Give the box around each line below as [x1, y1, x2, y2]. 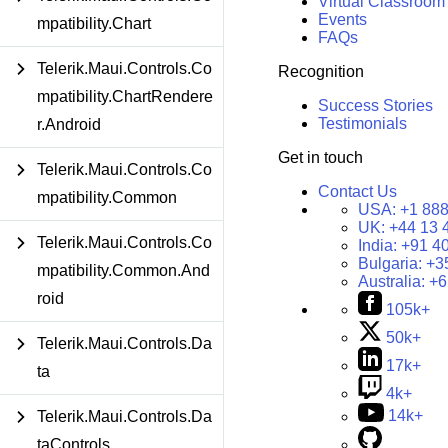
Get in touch [277, 149, 363, 167]
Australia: [357, 273, 429, 291]
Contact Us [317, 183, 397, 201]
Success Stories [317, 97, 433, 115]
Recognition [277, 63, 364, 81]
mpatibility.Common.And [37, 262, 210, 279]
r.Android [37, 116, 101, 133]
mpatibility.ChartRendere [37, 88, 213, 105]
